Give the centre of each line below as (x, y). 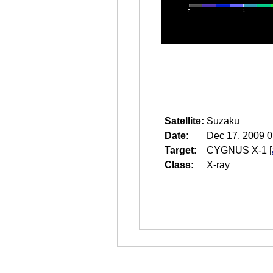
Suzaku (223, 121)
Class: (179, 165)
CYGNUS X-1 (237, 150)
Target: (181, 150)
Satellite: (184, 121)
